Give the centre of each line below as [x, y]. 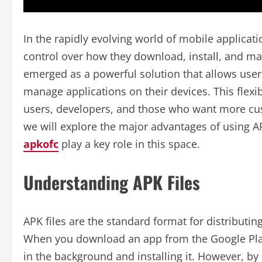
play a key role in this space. [129, 144]
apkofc [41, 144]
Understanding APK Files [112, 182]
